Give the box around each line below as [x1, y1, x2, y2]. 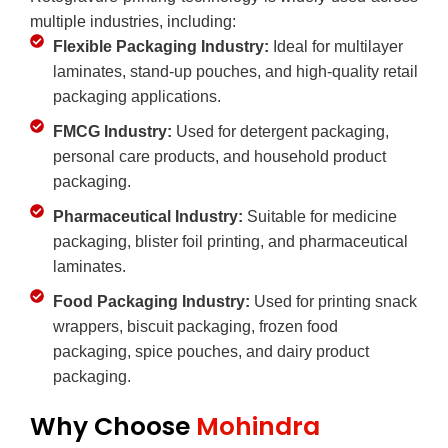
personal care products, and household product [52, 147, 386, 165]
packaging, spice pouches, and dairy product [52, 342, 369, 360]
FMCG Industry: [52, 122, 176, 140]
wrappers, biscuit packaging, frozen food [52, 317, 338, 335]
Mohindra [196, 408, 320, 444]
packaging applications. [52, 87, 221, 105]
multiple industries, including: [30, 12, 236, 30]
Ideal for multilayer [272, 37, 403, 55]
